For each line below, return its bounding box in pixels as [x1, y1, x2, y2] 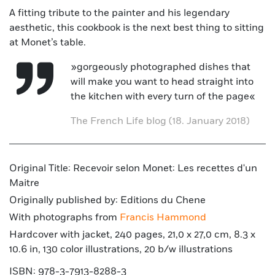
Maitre [9, 178, 39, 188]
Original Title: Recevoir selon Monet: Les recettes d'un [9, 163, 257, 174]
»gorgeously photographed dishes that [71, 62, 250, 72]
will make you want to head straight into [71, 77, 254, 87]
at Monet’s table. [9, 37, 86, 48]
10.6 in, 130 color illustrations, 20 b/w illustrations [9, 244, 233, 255]
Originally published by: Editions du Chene [9, 195, 206, 206]
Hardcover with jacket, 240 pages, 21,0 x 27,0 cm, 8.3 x [9, 230, 255, 240]
